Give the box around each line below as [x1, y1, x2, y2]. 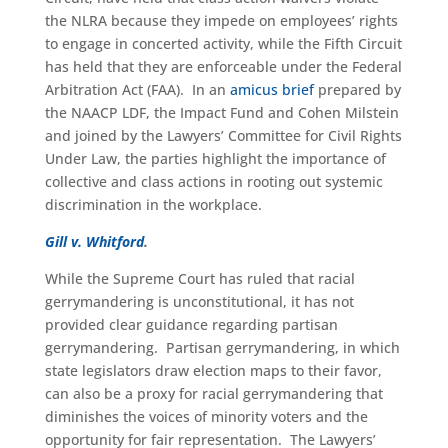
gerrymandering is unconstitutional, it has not [44, 292, 354, 311]
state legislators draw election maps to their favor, [44, 361, 382, 380]
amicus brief [229, 80, 314, 99]
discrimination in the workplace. [44, 195, 262, 214]
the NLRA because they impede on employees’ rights [44, 11, 398, 30]
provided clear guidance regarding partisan [44, 315, 338, 334]
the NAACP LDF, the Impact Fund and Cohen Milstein [44, 103, 399, 122]
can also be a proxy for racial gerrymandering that [44, 384, 383, 403]
